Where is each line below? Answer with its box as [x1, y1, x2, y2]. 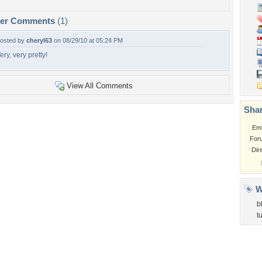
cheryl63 [26, 37, 52, 44]
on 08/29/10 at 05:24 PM [52, 37, 123, 44]
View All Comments [66, 81, 133, 90]
